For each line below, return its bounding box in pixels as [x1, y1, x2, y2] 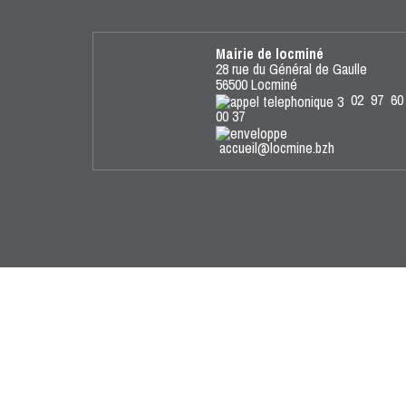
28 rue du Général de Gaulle [215, 59, 367, 79]
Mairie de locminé [215, 43, 324, 63]
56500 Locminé [215, 74, 297, 94]
